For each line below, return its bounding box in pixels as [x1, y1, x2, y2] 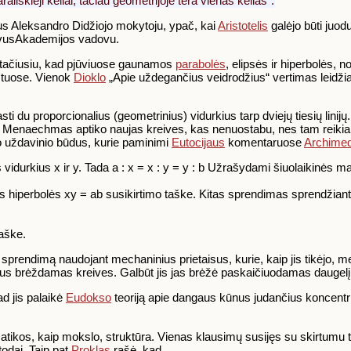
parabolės [175, 57, 226, 71]
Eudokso [66, 291, 111, 305]
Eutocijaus [172, 136, 225, 150]
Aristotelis [218, 19, 268, 33]
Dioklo [74, 71, 106, 85]
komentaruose [225, 136, 304, 150]
